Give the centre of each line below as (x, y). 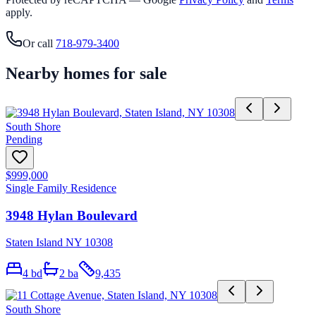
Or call (38, 44)
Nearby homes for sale (86, 74)
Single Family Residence (61, 188)
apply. (19, 13)
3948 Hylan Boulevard (72, 215)
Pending (24, 139)
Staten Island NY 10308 (59, 243)
